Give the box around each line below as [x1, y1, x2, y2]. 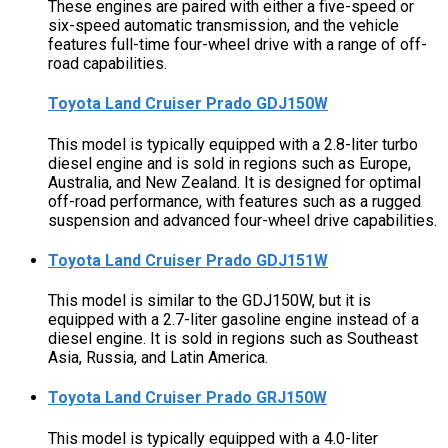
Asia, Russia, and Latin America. [48, 348, 268, 368]
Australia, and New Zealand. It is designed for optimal [48, 172, 421, 192]
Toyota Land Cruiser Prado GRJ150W [48, 388, 327, 408]
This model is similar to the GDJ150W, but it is [48, 291, 371, 311]
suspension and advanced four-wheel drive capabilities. [48, 210, 437, 230]
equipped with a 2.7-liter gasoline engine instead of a [48, 310, 419, 330]
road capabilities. [48, 54, 167, 74]
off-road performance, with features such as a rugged [48, 191, 421, 211]
